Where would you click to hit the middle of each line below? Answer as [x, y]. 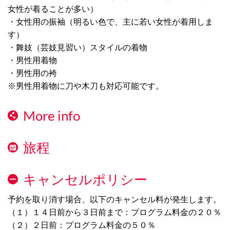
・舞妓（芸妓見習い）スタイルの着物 [78, 47]
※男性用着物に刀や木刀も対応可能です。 [86, 85]
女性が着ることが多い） [53, 8]
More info [52, 115]
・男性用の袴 [32, 72]
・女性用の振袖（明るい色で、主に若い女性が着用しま [110, 21]
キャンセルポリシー [85, 179]
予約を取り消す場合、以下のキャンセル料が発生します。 [114, 199]
